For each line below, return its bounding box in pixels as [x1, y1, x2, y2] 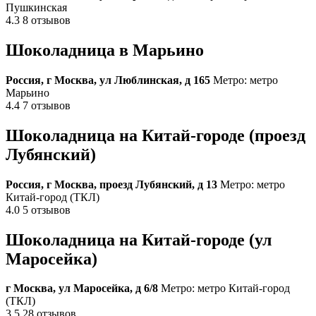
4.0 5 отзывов [6, 203, 71, 216]
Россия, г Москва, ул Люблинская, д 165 [6, 73, 210, 86]
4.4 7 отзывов [6, 99, 71, 111]
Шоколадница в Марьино [6, 40, 204, 59]
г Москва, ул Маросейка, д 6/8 [6, 282, 158, 295]
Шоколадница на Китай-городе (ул [6, 230, 272, 249]
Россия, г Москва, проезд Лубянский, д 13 [6, 178, 217, 190]
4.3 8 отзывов [6, 13, 71, 26]
